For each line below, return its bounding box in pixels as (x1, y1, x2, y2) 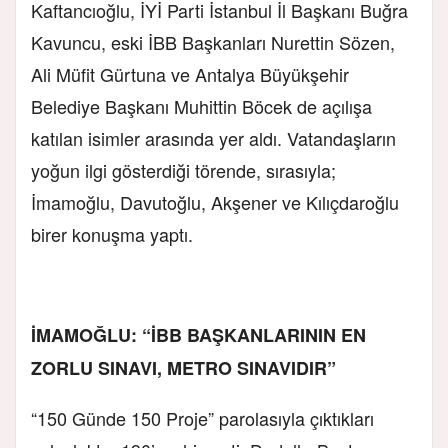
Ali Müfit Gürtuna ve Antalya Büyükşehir (31, 60, 349, 87)
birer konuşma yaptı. (31, 220, 193, 247)
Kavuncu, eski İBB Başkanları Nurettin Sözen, (31, 28, 395, 55)
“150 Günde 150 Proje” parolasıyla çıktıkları (31, 404, 374, 431)
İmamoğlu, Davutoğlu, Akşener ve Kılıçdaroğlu (31, 188, 399, 215)
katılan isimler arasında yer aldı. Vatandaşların (31, 124, 396, 151)
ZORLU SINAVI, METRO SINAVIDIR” (31, 354, 336, 381)
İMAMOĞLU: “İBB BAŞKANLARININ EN (31, 321, 366, 348)
